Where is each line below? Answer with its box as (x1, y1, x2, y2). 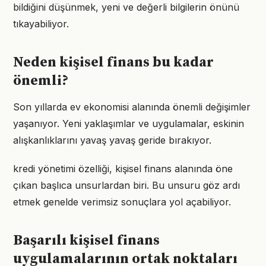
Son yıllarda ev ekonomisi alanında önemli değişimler (13, 101, 251, 113)
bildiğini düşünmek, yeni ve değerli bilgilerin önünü (13, 1, 239, 13)
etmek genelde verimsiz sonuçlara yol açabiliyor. (13, 196, 231, 208)
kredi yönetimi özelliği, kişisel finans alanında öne (13, 163, 233, 175)
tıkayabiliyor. (13, 18, 69, 30)
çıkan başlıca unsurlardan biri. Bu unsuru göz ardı (13, 179, 240, 191)
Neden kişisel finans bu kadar (13, 53, 214, 71)
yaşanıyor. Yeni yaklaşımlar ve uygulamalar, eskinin (13, 118, 244, 129)
